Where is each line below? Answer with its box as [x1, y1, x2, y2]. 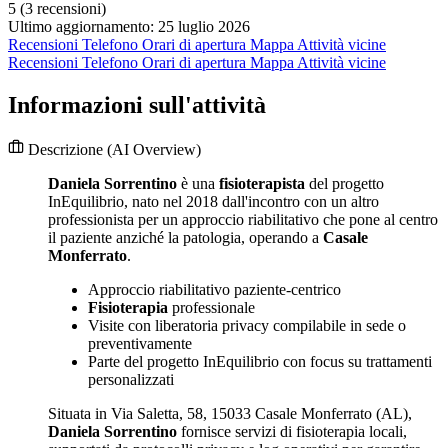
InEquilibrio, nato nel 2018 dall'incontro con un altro [48, 193, 379, 211]
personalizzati [88, 371, 174, 389]
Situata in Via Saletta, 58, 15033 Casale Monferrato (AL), [48, 405, 412, 423]
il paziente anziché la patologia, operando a [48, 229, 323, 247]
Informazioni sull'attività [8, 92, 266, 119]
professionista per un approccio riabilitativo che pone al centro [48, 211, 438, 229]
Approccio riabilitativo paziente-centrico [88, 281, 341, 299]
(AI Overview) [107, 141, 201, 159]
